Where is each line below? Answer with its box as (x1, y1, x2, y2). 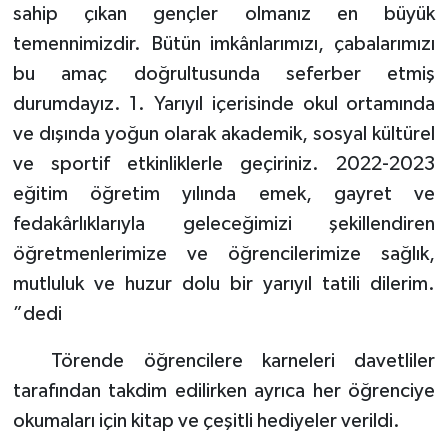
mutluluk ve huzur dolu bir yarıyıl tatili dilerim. (12, 274, 436, 295)
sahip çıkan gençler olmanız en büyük (12, 4, 436, 25)
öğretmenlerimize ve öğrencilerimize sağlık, (12, 244, 436, 265)
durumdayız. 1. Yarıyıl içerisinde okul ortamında (12, 94, 436, 115)
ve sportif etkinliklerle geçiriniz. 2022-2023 (12, 154, 436, 175)
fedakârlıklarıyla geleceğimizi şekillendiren (12, 214, 436, 235)
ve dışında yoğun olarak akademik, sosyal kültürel (12, 124, 436, 145)
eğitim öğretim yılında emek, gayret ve (12, 184, 436, 205)
